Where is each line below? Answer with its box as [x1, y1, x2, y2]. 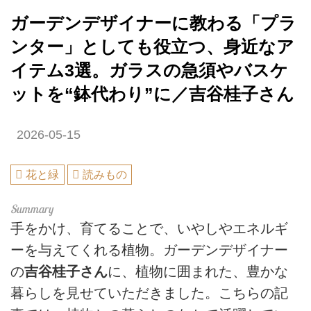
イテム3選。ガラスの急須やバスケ [10, 60, 288, 80]
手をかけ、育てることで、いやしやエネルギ [10, 221, 288, 237]
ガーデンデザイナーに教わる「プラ [10, 13, 296, 33]
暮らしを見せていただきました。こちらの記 [10, 285, 288, 301]
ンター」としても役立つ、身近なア [10, 37, 294, 56]
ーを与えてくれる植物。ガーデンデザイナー [10, 242, 288, 258]
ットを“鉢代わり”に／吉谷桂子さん [10, 84, 294, 103]
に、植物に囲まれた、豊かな [108, 264, 288, 280]
